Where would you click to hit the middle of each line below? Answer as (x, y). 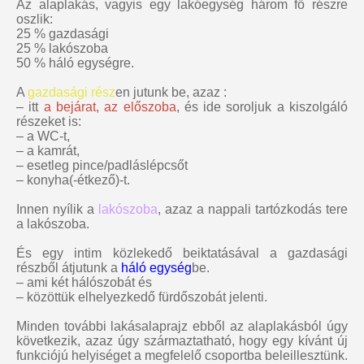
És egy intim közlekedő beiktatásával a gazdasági (182, 253)
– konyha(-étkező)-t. (73, 180)
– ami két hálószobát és (84, 283)
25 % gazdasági (63, 34)
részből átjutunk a (69, 268)
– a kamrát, (48, 151)
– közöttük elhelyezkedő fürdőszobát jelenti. (142, 297)
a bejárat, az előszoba (110, 107)
